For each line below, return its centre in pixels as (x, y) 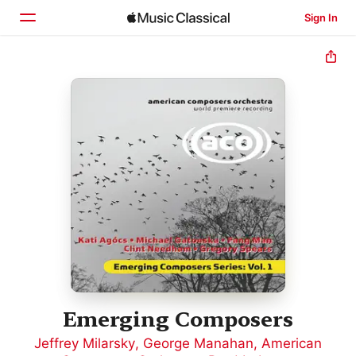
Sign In (321, 17)
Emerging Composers (178, 319)
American (292, 344)
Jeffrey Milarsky (85, 344)
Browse (73, 112)
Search (72, 145)
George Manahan (198, 344)
